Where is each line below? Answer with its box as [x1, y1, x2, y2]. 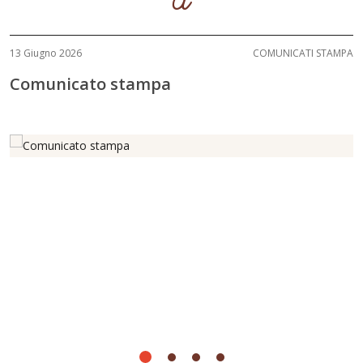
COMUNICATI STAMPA [253, 46, 353, 61]
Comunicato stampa [10, 73, 171, 96]
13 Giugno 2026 [10, 46, 82, 61]
